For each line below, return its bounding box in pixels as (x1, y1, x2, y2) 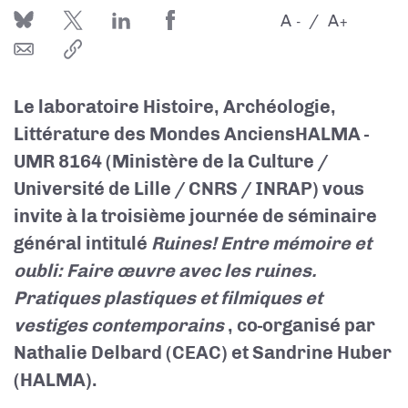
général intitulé (14, 232, 151, 254)
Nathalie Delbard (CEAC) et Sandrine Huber (14, 342, 392, 363)
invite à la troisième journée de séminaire (14, 205, 377, 227)
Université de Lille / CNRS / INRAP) (14, 178, 319, 199)
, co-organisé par (228, 314, 375, 336)
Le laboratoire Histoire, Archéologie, (14, 96, 336, 117)
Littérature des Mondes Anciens (14, 123, 295, 145)
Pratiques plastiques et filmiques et (14, 287, 322, 309)
